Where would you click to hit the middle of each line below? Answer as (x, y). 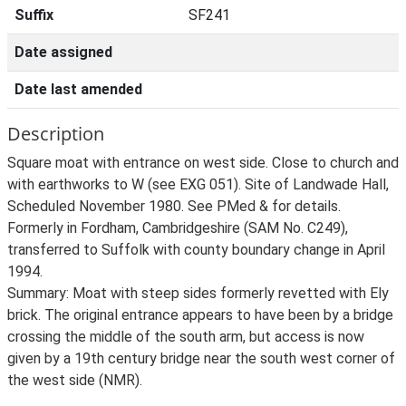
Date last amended (78, 89)
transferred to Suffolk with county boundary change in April (196, 250)
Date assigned (63, 52)
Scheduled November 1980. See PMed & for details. (174, 206)
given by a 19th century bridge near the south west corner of (201, 358)
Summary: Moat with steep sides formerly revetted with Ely (198, 293)
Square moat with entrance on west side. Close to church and (203, 163)
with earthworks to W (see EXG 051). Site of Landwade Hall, (198, 184)
